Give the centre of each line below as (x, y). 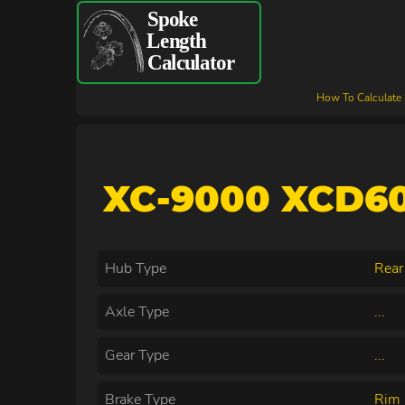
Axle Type (137, 312)
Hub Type (136, 269)
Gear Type (137, 356)
